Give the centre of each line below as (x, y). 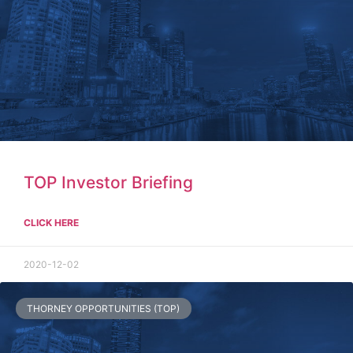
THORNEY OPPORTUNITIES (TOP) (104, 308)
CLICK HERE (51, 223)
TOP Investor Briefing (108, 183)
